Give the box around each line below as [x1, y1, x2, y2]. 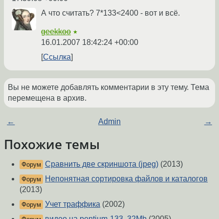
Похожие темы [4, 136, 100, 153]
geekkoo [41, 27, 71, 36]
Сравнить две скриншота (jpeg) [45, 160, 158, 169]
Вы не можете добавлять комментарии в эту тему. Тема [8, 83, 209, 92]
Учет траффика [45, 200, 100, 209]
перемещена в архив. [8, 94, 87, 103]
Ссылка [43, 53, 71, 62]
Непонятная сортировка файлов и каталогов [45, 175, 208, 183]
